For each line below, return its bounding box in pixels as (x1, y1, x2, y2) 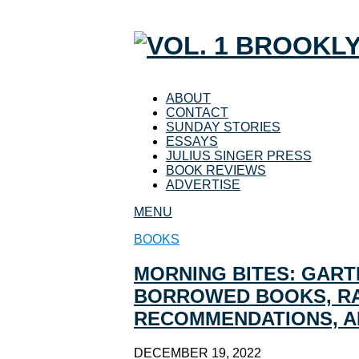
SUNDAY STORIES (166, 119, 280, 134)
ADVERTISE (166, 177, 240, 192)
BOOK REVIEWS (166, 163, 266, 177)
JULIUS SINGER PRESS (166, 148, 312, 163)
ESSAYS (166, 134, 218, 148)
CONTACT (166, 105, 228, 119)
